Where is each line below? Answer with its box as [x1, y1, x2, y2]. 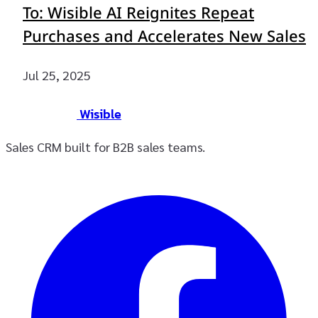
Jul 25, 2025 [23, 67, 91, 84]
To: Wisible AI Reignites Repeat [23, 2, 254, 26]
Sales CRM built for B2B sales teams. [6, 138, 205, 155]
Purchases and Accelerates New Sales [23, 26, 306, 50]
